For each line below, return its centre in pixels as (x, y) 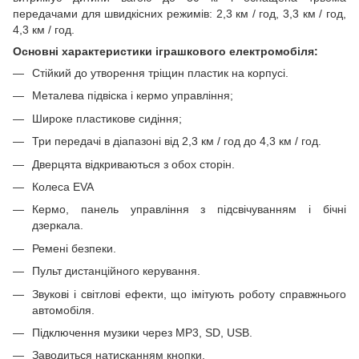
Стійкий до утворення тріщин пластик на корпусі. (160, 73)
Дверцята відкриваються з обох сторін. (133, 164)
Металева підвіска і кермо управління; (133, 96)
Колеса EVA (63, 186)
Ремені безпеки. (74, 248)
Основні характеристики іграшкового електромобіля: (165, 51)
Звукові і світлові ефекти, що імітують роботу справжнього (189, 294)
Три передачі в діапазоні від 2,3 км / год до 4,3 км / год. (177, 141)
